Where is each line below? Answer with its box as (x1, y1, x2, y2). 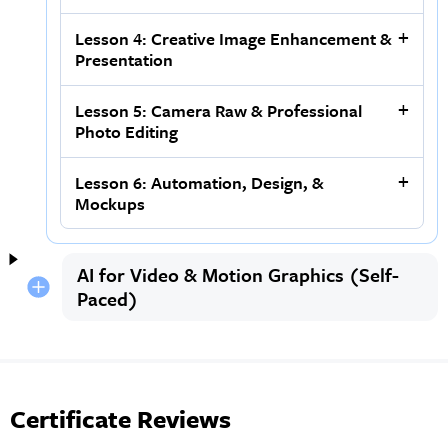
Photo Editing (75, 119, 179, 145)
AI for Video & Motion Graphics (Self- (76, 260, 399, 288)
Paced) (76, 284, 138, 312)
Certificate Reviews (9, 401, 231, 437)
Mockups (75, 190, 146, 216)
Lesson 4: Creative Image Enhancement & (75, 26, 393, 52)
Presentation (75, 47, 174, 73)
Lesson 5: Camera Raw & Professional (75, 98, 363, 124)
